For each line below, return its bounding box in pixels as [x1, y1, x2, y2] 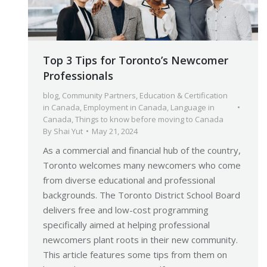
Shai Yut [54, 126, 83, 137]
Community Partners [62, 90, 136, 101]
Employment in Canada [83, 102, 167, 113]
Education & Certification [139, 90, 228, 101]
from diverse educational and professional [43, 174, 215, 187]
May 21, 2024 [92, 126, 138, 137]
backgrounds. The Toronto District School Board [43, 189, 240, 201]
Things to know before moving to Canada [75, 114, 223, 125]
